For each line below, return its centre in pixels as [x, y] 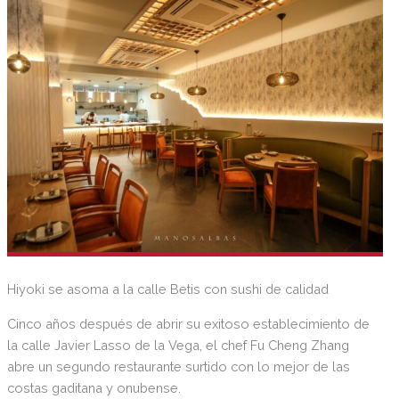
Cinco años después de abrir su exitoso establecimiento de [188, 324]
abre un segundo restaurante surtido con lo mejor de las [178, 367]
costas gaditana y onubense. [94, 388]
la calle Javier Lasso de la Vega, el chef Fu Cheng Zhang [178, 346]
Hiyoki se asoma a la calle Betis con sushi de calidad [167, 289]
